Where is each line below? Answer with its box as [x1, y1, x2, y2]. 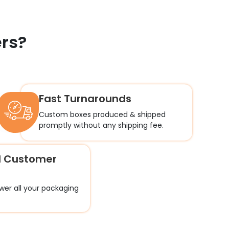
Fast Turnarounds [38, 91, 131, 106]
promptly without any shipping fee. [38, 120, 164, 130]
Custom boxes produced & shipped [38, 109, 166, 120]
